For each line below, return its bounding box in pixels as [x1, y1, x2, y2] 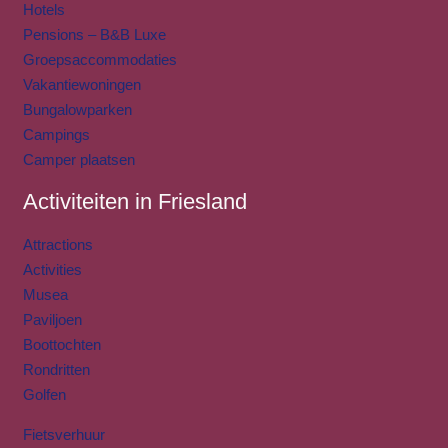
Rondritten [22, 361, 90, 379]
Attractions [22, 236, 93, 254]
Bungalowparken [22, 101, 132, 119]
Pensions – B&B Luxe [22, 26, 166, 44]
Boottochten [22, 336, 101, 354]
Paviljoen [22, 311, 82, 329]
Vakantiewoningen [22, 76, 141, 94]
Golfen [22, 386, 66, 404]
